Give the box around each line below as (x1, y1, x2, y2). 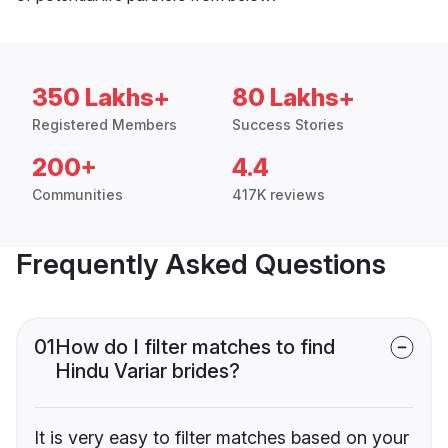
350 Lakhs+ (32, 82, 170, 112)
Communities (32, 185, 123, 203)
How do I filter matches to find (55, 334, 335, 359)
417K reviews (232, 185, 325, 203)
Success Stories (232, 115, 344, 133)
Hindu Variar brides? (55, 358, 240, 383)
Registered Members (32, 115, 177, 133)
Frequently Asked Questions (16, 246, 386, 281)
